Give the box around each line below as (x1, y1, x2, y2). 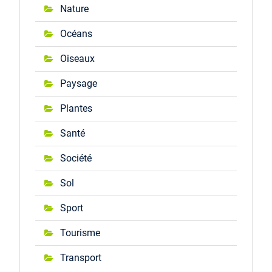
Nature (59, 3, 89, 15)
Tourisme (59, 227, 100, 239)
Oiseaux (59, 53, 95, 64)
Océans (59, 28, 92, 39)
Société (59, 152, 92, 164)
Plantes (59, 103, 92, 114)
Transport (59, 252, 101, 263)
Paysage (59, 78, 97, 89)
